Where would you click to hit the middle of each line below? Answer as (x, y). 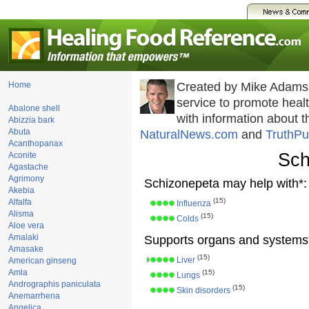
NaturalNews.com (189, 134)
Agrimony (26, 179)
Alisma (21, 214)
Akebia (21, 190)
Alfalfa (20, 202)
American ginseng (42, 261)
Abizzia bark (31, 120)
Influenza (194, 204)
